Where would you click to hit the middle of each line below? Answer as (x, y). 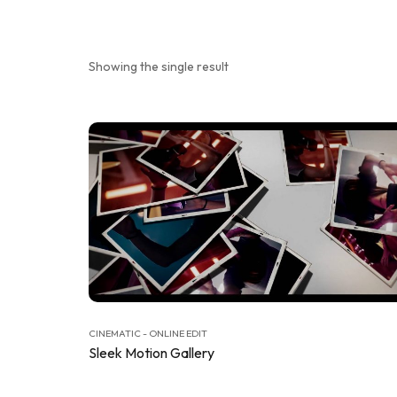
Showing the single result (159, 66)
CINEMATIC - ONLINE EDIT (148, 334)
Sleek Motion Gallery (152, 353)
